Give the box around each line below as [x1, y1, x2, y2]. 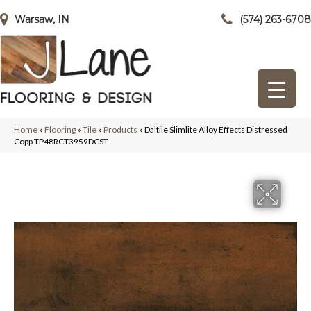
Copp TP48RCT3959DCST [14, 136, 108, 146]
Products [103, 124, 137, 135]
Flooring [44, 124, 76, 135]
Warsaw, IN [15, 13, 69, 26]
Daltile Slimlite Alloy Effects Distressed [144, 124, 287, 135]
